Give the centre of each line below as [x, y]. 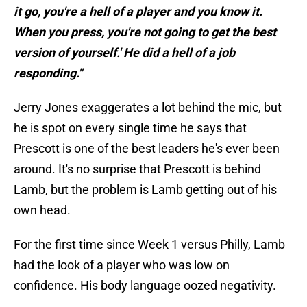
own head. [42, 210]
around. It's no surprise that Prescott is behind [137, 169]
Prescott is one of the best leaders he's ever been [147, 149]
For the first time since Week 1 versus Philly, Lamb [149, 245]
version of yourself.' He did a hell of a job [124, 53]
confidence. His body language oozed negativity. [145, 286]
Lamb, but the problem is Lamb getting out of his [145, 190]
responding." [48, 73]
